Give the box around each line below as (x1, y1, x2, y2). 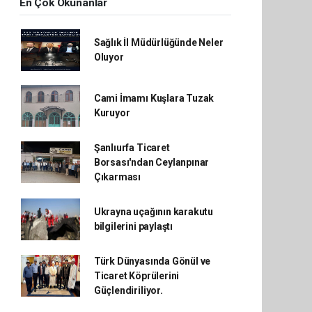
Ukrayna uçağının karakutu (93, 205, 214, 217)
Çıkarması (93, 171, 141, 182)
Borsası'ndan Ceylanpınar (93, 156, 210, 168)
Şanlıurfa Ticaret (93, 141, 170, 153)
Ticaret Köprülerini (93, 270, 180, 281)
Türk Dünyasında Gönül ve (93, 255, 211, 267)
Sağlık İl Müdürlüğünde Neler (93, 36, 224, 48)
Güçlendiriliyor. (93, 284, 163, 296)
